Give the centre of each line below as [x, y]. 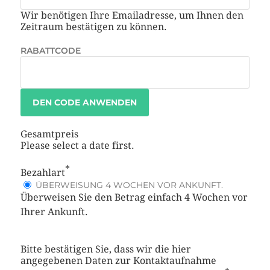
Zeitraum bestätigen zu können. [93, 27]
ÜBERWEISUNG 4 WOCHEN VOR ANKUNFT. [128, 185]
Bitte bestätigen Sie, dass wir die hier [105, 250]
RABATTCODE [50, 51]
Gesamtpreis [49, 134]
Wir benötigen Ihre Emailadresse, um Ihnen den [132, 16]
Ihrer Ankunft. [54, 212]
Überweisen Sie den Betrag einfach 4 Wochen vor [134, 198]
